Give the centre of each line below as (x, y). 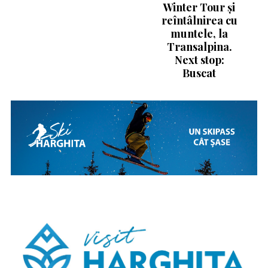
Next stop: (199, 60)
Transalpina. (199, 47)
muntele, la (200, 34)
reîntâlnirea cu (199, 21)
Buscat (200, 73)
